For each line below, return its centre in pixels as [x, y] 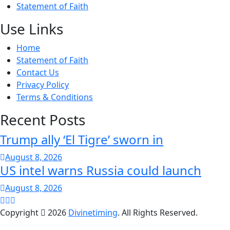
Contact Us [38, 72]
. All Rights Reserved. [158, 212]
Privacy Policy [43, 84]
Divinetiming [93, 212]
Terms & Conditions [55, 97]
